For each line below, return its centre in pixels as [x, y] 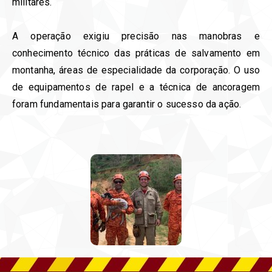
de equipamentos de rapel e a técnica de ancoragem [136, 87]
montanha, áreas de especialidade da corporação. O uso [136, 70]
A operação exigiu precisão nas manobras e [136, 36]
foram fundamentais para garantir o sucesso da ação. [127, 104]
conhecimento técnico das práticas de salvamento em [136, 53]
